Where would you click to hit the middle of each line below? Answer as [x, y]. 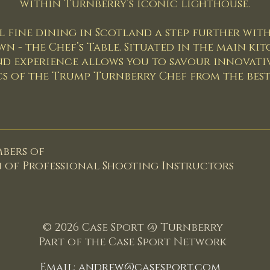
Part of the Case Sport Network [133, 242]
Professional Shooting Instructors [128, 166]
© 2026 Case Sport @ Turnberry [133, 228]
